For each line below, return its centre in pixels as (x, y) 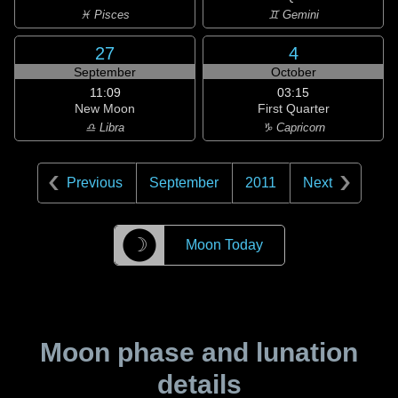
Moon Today (224, 245)
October (293, 72)
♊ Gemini (293, 15)
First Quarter (293, 108)
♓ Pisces (105, 15)
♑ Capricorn (293, 127)
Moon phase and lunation (199, 352)
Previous (94, 183)
